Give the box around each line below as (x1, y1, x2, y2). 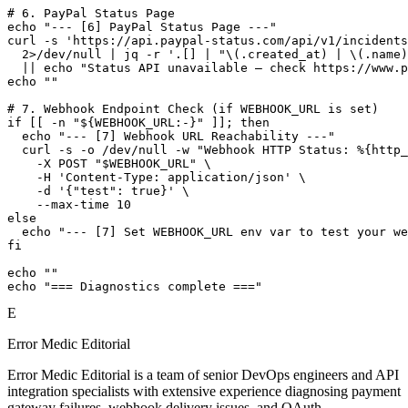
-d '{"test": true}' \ (7, 184, 189, 199)
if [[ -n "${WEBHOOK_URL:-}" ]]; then (7, 116, 270, 130)
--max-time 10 (7, 198, 131, 212)
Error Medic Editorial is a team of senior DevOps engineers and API (7, 367, 399, 383)
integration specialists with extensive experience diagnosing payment (7, 383, 401, 400)
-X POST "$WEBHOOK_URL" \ (7, 157, 211, 171)
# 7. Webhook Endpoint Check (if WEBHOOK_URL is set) (7, 102, 379, 117)
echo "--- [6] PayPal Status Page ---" (7, 20, 277, 35)
